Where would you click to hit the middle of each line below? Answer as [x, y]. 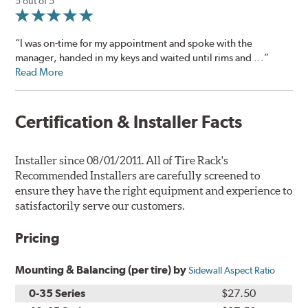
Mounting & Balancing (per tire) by [102, 269]
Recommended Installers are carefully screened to [138, 175]
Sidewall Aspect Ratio [232, 270]
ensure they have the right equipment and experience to [154, 190]
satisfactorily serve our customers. [100, 205]
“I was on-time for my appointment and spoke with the [134, 43]
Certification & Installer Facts [129, 121]
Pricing [38, 238]
